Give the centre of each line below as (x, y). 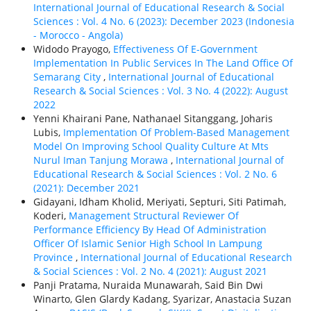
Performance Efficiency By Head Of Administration (150, 230)
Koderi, (51, 216)
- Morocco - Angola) (78, 35)
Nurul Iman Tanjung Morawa (102, 160)
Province (54, 258)
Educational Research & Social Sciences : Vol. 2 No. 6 (155, 174)
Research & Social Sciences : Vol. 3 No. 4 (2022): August (160, 91)
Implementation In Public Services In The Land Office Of (163, 63)
